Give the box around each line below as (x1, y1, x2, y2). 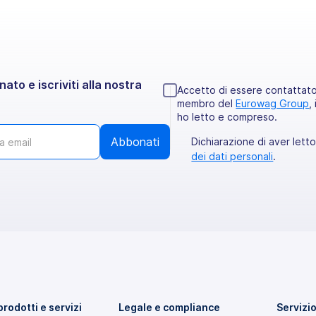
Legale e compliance (119, 301, 220, 314)
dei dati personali (191, 150, 274, 163)
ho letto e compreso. (177, 111, 278, 123)
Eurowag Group (236, 97, 310, 110)
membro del (177, 97, 236, 110)
